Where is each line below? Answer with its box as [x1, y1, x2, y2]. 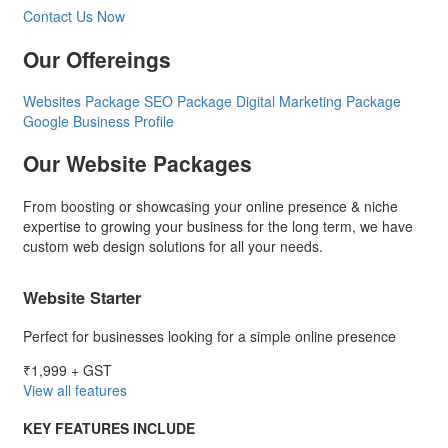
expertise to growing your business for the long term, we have [23, 215, 413, 236]
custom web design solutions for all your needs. [23, 235, 323, 256]
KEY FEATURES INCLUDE [23, 418, 195, 439]
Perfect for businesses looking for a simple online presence [23, 325, 396, 346]
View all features [23, 379, 127, 400]
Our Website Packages [23, 148, 252, 179]
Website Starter [23, 286, 141, 310]
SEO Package [144, 90, 236, 111]
